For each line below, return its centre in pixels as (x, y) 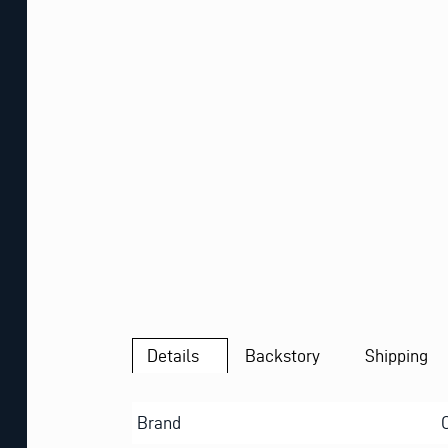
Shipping (396, 355)
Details (173, 355)
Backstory (282, 355)
